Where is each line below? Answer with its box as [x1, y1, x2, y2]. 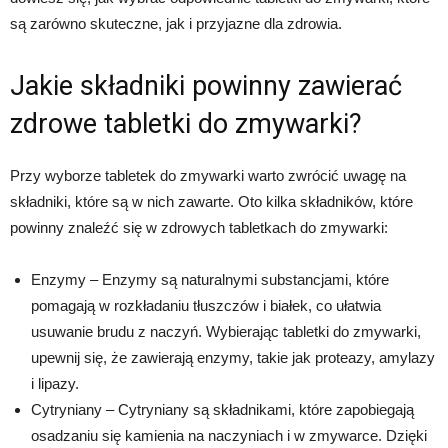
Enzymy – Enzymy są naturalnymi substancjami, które [31, 271, 389, 289]
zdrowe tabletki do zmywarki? [10, 108, 362, 141]
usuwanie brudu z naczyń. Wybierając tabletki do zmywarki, [31, 323, 421, 341]
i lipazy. [31, 375, 79, 393]
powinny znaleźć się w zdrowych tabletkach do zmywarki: [10, 219, 388, 237]
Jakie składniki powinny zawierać [10, 70, 402, 103]
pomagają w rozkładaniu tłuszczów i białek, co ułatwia [31, 297, 381, 315]
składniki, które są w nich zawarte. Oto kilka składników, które [10, 193, 413, 211]
